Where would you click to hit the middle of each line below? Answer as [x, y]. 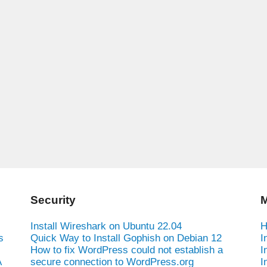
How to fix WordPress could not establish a [126, 250]
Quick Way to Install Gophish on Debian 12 [126, 238]
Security [53, 200]
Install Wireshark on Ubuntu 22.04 [106, 226]
